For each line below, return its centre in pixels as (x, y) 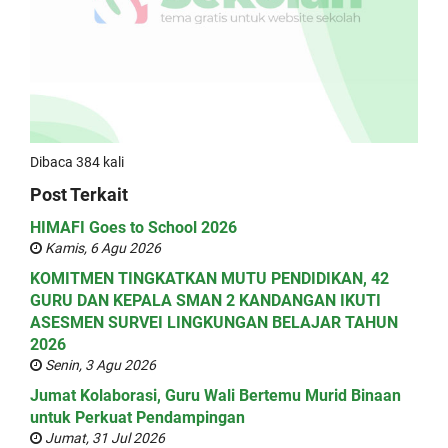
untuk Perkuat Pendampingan (137, 417)
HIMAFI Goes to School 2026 (133, 227)
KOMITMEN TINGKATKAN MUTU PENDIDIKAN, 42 (209, 278)
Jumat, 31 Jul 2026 (103, 438)
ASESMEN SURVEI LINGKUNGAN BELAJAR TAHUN (214, 322)
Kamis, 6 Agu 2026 (101, 248)
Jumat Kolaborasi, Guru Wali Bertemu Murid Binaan (215, 395)
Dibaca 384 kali (77, 162)
